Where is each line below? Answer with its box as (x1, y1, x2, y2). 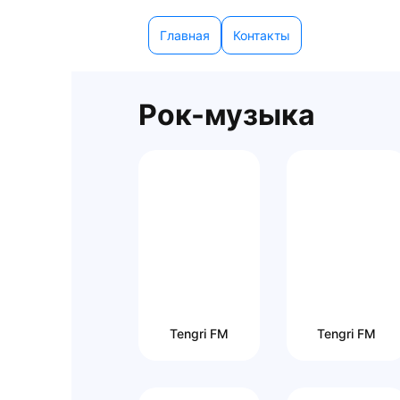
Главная (160, 28, 210, 43)
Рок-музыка (138, 97, 315, 132)
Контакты (233, 28, 290, 43)
